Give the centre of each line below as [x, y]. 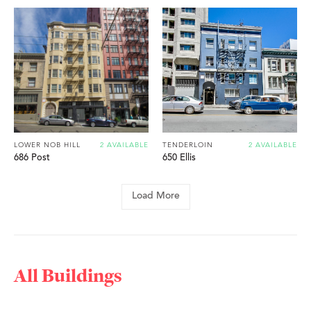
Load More [155, 196]
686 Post [32, 158]
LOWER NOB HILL [47, 144]
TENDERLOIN [188, 144]
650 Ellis [179, 158]
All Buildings [68, 275]
